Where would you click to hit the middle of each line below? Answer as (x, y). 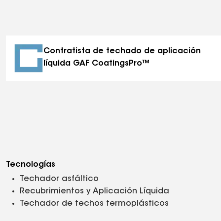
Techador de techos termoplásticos (94, 204)
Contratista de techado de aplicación (122, 51)
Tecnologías (31, 165)
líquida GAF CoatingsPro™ (97, 64)
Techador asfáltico (59, 179)
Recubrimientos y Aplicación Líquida (94, 191)
